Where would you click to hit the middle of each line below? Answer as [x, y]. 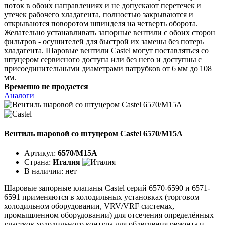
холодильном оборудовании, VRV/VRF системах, [89, 206]
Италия [67, 162]
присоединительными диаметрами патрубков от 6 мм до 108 [108, 68]
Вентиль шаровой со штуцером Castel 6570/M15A [93, 133]
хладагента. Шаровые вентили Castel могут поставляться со [106, 50]
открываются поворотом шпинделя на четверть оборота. [101, 23]
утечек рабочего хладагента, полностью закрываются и [99, 14]
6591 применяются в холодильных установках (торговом [102, 197]
